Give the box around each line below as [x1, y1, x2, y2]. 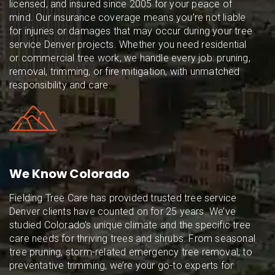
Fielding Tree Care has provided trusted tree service [9, 192, 237, 204]
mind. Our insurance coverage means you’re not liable [9, 12, 246, 24]
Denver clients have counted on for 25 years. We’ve [9, 206, 236, 218]
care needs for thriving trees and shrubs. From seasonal [9, 233, 256, 245]
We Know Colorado [9, 165, 130, 183]
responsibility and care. [9, 79, 111, 91]
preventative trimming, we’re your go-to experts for [9, 260, 234, 272]
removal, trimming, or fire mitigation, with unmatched [9, 66, 240, 78]
